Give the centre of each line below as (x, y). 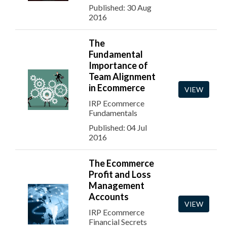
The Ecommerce (121, 163)
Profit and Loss (120, 174)
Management (117, 185)
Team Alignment (122, 77)
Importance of (118, 65)
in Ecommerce (117, 88)
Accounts (109, 197)
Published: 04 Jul (118, 127)
